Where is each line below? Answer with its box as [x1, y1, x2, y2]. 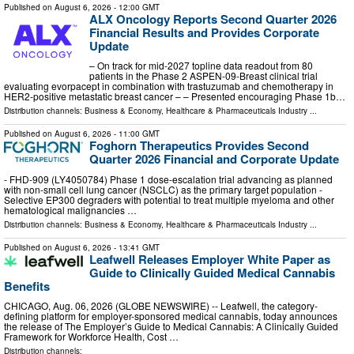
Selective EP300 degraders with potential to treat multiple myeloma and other [4, 192, 334, 206]
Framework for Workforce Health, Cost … [4, 330, 179, 344]
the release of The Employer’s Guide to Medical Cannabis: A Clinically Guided [4, 319, 338, 333]
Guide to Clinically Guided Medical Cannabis [89, 263, 335, 281]
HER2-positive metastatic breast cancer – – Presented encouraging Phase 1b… [4, 89, 345, 104]
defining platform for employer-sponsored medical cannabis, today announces [4, 309, 337, 323]
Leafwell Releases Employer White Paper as [89, 250, 330, 268]
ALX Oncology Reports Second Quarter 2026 [89, 9, 337, 28]
